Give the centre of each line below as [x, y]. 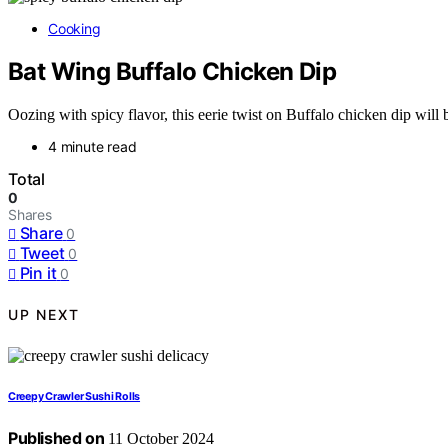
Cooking [74, 28]
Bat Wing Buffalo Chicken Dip [172, 71]
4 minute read [92, 146]
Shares [30, 214]
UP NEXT [44, 315]
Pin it [38, 272]
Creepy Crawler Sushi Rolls [74, 396]
